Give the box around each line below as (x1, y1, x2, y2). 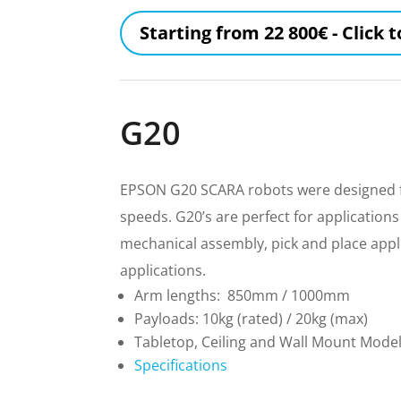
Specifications (134, 355, 228, 376)
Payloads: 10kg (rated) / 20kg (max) (134, 309, 369, 329)
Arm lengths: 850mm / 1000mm (134, 286, 351, 306)
